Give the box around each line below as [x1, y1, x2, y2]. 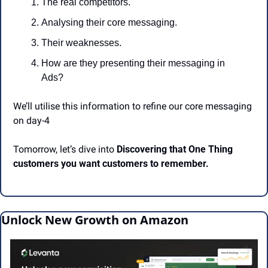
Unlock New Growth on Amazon [1, 212, 188, 229]
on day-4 [13, 115, 50, 127]
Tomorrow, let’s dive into [13, 144, 117, 156]
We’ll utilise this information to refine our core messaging [13, 100, 252, 112]
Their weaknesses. [41, 38, 121, 48]
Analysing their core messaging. [41, 17, 177, 28]
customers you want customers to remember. [13, 158, 209, 170]
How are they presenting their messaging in [41, 58, 225, 69]
